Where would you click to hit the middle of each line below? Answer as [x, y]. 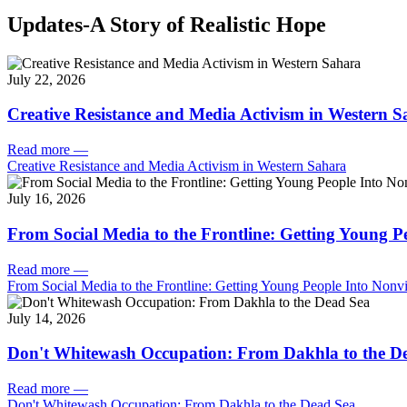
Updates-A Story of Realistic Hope [167, 24]
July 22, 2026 [46, 79]
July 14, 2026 [46, 318]
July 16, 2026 [46, 199]
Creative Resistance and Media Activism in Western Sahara [177, 166]
